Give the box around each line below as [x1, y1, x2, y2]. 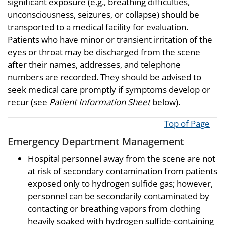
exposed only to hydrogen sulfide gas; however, [28, 177, 213, 189]
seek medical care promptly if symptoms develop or [8, 84, 210, 96]
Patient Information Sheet [49, 96, 150, 108]
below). [150, 96, 180, 108]
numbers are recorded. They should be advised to [8, 71, 201, 83]
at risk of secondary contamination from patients [28, 165, 217, 177]
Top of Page [164, 118, 210, 130]
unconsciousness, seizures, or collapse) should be [8, 9, 199, 21]
